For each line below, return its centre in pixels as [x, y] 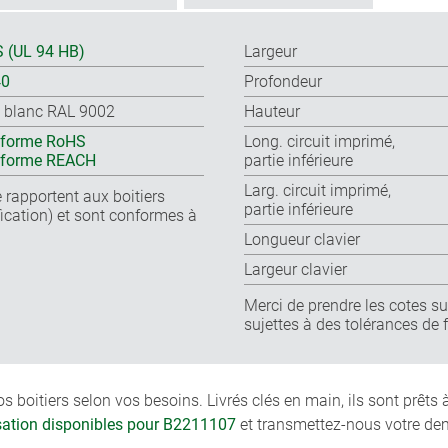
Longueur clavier [302, 240]
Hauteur [272, 112]
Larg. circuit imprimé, [317, 191]
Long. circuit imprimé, [319, 142]
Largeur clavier [295, 270]
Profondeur [283, 82]
